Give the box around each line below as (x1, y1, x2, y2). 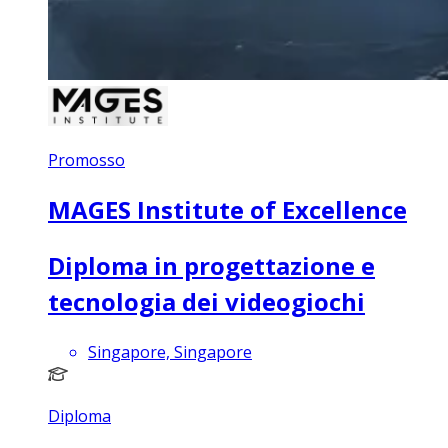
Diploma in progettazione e (48, 249, 375, 283)
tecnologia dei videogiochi (48, 285, 365, 319)
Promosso (48, 149, 125, 172)
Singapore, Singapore (88, 341, 252, 364)
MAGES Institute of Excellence (48, 193, 407, 227)
